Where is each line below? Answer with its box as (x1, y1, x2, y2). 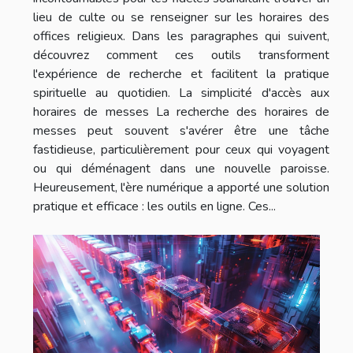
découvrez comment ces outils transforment (33, 46, 329, 64)
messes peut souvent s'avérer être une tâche (33, 121, 329, 139)
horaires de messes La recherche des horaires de (33, 102, 329, 121)
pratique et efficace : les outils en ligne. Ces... (33, 197, 276, 215)
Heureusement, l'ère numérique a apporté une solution (33, 178, 329, 196)
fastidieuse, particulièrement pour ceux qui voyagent (33, 140, 329, 158)
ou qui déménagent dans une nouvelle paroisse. (33, 159, 329, 177)
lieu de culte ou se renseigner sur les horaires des (33, 8, 329, 26)
